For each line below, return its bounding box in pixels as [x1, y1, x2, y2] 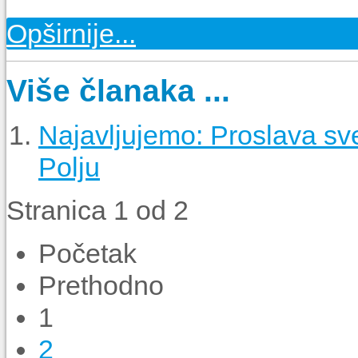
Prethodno [38, 270, 164, 301]
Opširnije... [6, 18, 136, 49]
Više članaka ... [6, 73, 230, 109]
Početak [38, 238, 137, 269]
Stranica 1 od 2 [6, 195, 189, 226]
